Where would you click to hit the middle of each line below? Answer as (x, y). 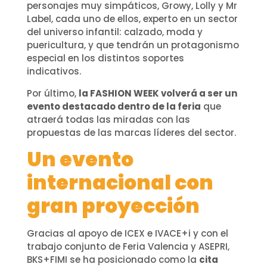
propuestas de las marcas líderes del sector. (131, 132)
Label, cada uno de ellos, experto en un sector (132, 19)
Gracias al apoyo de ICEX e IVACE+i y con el (127, 234)
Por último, (52, 93)
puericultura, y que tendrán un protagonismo (133, 45)
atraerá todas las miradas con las (108, 119)
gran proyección (113, 206)
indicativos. (54, 72)
